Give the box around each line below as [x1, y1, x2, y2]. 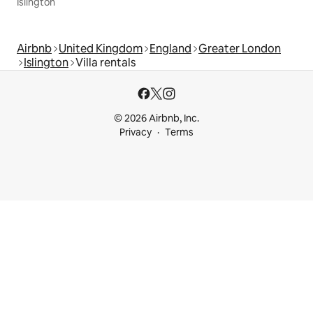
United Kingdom [59, 41, 143, 56]
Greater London [198, 41, 281, 56]
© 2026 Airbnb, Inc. [114, 111, 199, 124]
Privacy [119, 125, 152, 138]
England [150, 41, 191, 56]
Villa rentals [75, 54, 136, 70]
